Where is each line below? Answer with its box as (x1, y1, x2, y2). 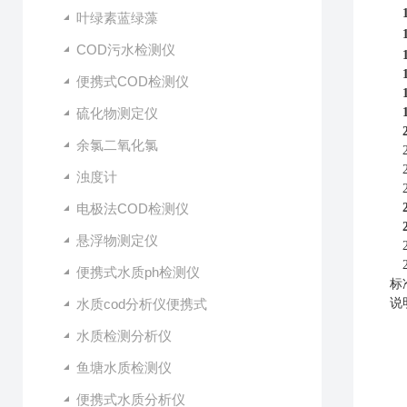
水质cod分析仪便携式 (76, 296, 207, 312)
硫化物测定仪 (76, 105, 158, 121)
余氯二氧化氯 (76, 137, 158, 153)
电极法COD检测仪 (76, 201, 189, 216)
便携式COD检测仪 (76, 74, 189, 89)
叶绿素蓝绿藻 (76, 10, 158, 25)
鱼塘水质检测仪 (76, 360, 172, 375)
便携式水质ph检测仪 (76, 264, 200, 280)
